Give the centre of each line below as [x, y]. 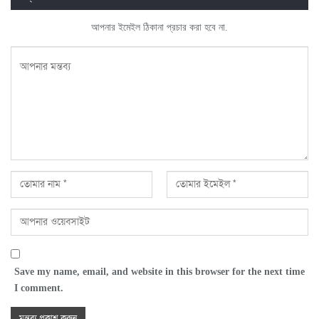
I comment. [39, 288]
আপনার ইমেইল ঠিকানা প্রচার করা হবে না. [159, 27]
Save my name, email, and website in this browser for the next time [159, 271]
